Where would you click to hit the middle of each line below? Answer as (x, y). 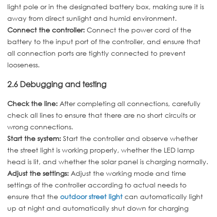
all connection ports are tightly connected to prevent (96, 53)
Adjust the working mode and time (128, 173)
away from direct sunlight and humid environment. (92, 18)
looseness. (23, 64)
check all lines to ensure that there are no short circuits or (101, 115)
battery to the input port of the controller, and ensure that (104, 41)
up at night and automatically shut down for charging (98, 208)
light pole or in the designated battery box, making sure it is (106, 6)
